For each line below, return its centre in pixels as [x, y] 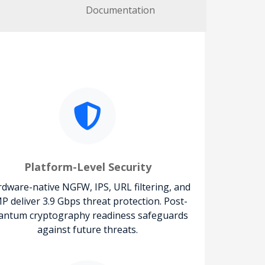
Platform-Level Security [88, 167]
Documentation [120, 10]
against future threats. [88, 229]
